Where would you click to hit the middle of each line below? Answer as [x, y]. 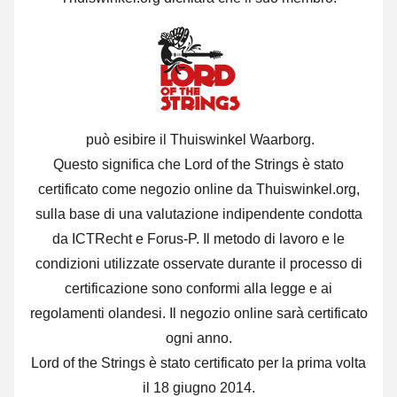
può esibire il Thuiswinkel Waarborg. [198, 140]
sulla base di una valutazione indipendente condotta [198, 214]
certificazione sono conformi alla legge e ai [198, 289]
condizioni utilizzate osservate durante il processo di [198, 264]
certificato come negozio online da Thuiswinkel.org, [198, 190]
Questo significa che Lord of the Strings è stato [198, 165]
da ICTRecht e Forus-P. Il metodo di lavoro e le [198, 239]
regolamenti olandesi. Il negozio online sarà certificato [198, 314]
